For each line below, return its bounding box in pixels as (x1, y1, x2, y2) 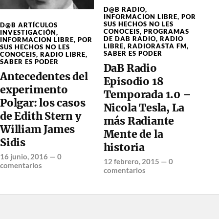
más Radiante (103, 114, 175, 128)
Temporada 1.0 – (103, 88, 191, 101)
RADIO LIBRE (40, 50, 86, 58)
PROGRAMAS (143, 27, 189, 35)
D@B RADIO (103, 5, 145, 13)
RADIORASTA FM (127, 42, 187, 50)
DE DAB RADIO (103, 35, 156, 43)
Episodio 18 (103, 75, 164, 88)
